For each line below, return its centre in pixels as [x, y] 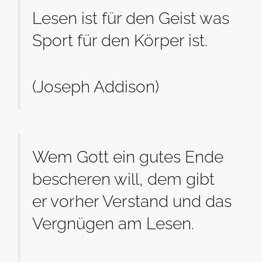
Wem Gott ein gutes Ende [128, 156]
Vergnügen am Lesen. [113, 223]
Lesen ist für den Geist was [131, 18]
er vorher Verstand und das [132, 201]
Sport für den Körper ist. [120, 40]
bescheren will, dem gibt [123, 179]
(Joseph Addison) [96, 87]
